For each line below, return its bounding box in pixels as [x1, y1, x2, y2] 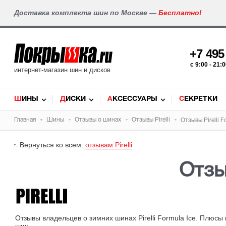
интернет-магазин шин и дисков [14, 66, 110, 74]
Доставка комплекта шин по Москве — [14, 9, 158, 17]
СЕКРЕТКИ [184, 96, 217, 102]
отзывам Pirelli [85, 141, 132, 149]
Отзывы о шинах [75, 117, 121, 123]
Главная [14, 117, 36, 123]
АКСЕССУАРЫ [112, 96, 157, 102]
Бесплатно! [158, 9, 202, 17]
